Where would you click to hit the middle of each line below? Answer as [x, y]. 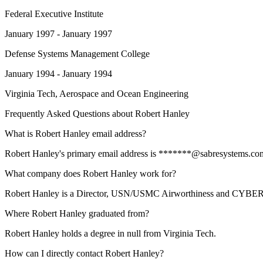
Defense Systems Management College [77, 54]
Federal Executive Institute [54, 14]
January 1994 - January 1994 [58, 74]
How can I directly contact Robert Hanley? [84, 253]
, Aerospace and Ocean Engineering [122, 94]
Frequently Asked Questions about [70, 114]
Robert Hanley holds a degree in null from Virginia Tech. [110, 233]
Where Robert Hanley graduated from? [77, 213]
